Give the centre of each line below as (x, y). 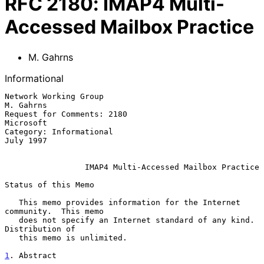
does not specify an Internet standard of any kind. (12, 220)
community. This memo (54, 211)
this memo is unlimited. (12, 237)
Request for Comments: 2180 (66, 114)
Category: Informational (59, 131)
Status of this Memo (49, 184)
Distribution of (40, 229)
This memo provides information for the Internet (12, 202)
